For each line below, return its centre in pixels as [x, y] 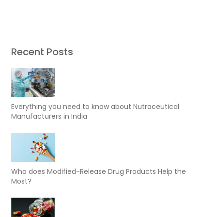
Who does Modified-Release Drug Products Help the [99, 171]
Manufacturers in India [49, 116]
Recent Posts [42, 52]
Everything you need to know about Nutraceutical [95, 106]
